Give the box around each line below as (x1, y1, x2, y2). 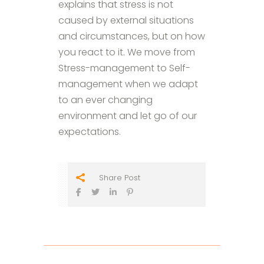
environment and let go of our (58, 108, 197, 123)
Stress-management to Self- (58, 61, 190, 75)
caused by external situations (58, 13, 194, 27)
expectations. (58, 124, 121, 138)
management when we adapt (58, 77, 198, 91)
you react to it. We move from (58, 45, 195, 59)
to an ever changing (58, 93, 153, 107)
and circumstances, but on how (58, 29, 205, 43)
